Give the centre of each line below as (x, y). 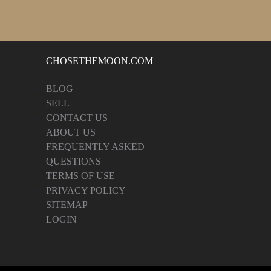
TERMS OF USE (80, 175)
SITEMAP (67, 204)
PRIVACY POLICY (86, 190)
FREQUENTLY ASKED (95, 146)
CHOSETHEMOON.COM (100, 60)
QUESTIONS (73, 161)
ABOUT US (71, 132)
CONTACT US (77, 117)
